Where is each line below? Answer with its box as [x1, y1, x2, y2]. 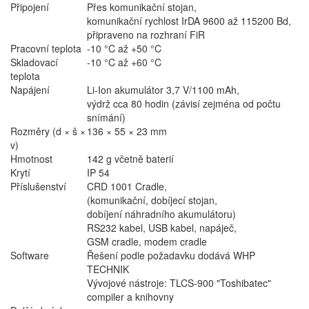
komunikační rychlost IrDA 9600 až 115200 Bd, [87, 14, 291, 28]
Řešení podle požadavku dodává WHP [87, 248, 255, 263]
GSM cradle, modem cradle [87, 235, 207, 249]
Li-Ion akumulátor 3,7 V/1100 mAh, [87, 83, 239, 97]
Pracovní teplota [10, 41, 81, 56]
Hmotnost [10, 152, 52, 166]
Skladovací [10, 55, 58, 70]
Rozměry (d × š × [10, 124, 86, 139]
